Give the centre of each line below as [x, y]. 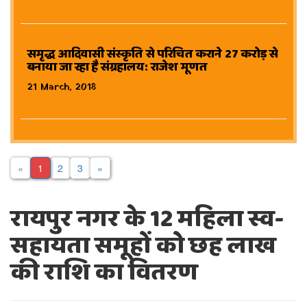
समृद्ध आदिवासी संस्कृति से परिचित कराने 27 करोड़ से [153, 54]
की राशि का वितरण [104, 273]
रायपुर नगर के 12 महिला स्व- [147, 220]
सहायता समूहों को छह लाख [143, 246]
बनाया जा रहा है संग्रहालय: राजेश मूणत [118, 67]
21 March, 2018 [62, 87]
